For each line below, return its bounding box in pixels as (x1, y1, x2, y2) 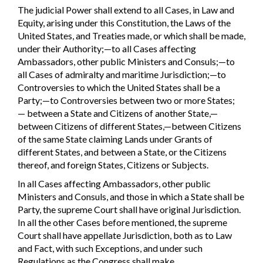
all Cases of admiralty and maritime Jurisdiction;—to (18, 68, 226, 80)
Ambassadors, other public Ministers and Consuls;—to (18, 55, 235, 67)
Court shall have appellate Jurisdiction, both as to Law (18, 230, 232, 241)
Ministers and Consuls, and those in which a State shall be (18, 191, 244, 203)
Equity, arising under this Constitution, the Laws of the (18, 16, 231, 28)
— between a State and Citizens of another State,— (18, 107, 218, 119)
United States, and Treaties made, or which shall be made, (18, 29, 245, 41)
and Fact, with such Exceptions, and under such (18, 242, 203, 254)
